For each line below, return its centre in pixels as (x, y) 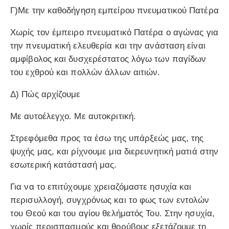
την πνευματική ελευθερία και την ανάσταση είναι (108, 46)
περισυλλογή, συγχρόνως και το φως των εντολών (110, 200)
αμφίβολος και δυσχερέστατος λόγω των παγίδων (108, 59)
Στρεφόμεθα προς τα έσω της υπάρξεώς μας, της (107, 139)
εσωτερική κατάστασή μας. (64, 165)
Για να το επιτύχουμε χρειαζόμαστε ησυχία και (101, 187)
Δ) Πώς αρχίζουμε (45, 95)
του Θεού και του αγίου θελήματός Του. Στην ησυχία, (113, 214)
